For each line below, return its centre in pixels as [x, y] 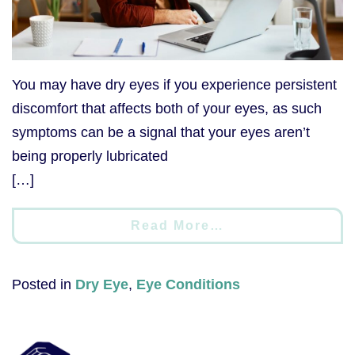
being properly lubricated [90, 156]
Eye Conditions [188, 284]
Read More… [177, 225]
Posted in [44, 284]
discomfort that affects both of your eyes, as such [167, 108]
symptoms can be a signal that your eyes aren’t [161, 132]
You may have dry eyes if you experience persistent [174, 84]
